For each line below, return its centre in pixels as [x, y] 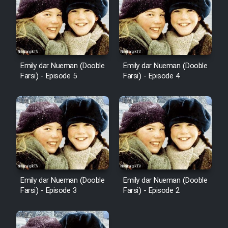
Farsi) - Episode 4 [151, 77]
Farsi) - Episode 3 [48, 191]
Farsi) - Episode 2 [151, 191]
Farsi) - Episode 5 [48, 77]
